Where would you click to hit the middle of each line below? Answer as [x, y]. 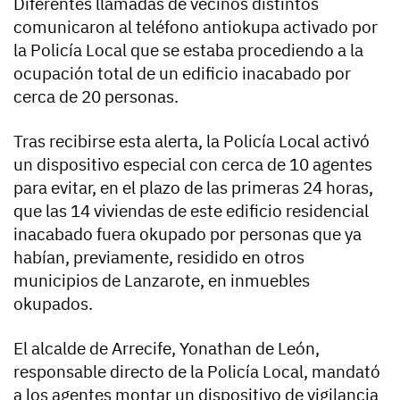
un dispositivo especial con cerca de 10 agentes [193, 164]
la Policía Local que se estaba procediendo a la [188, 50]
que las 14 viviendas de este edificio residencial [191, 210]
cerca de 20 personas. [96, 96]
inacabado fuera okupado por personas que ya [187, 233]
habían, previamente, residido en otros [159, 257]
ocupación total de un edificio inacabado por [182, 73]
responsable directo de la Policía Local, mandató [197, 371]
